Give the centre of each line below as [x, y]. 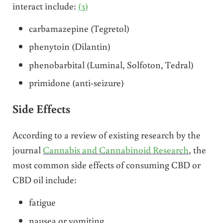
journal [27, 150]
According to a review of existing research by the [106, 135]
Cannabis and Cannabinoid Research [115, 150]
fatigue [43, 202]
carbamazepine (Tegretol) [79, 28]
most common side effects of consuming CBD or [106, 165]
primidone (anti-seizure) [77, 83]
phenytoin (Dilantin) [70, 46]
